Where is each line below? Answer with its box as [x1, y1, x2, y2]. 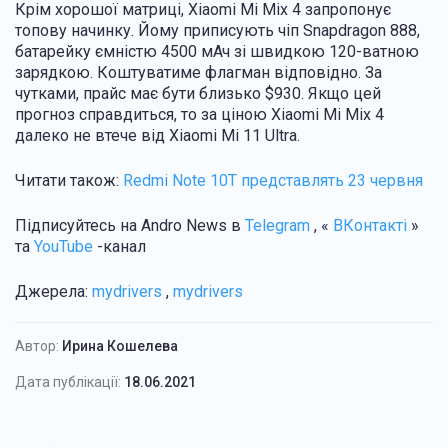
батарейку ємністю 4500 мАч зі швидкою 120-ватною [15, 42, 419, 62]
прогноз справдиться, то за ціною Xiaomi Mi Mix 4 [15, 105, 384, 125]
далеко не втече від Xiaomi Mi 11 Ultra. [15, 126, 300, 146]
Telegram [245, 216, 310, 236]
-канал [97, 237, 146, 257]
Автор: [15, 338, 59, 355]
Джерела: [15, 282, 92, 302]
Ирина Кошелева [62, 338, 178, 355]
